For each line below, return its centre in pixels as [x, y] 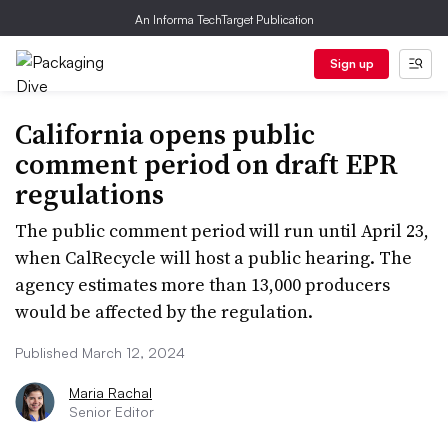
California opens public [165, 134]
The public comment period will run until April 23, [222, 230]
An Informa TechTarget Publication [224, 19]
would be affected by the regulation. [164, 311]
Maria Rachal [110, 392]
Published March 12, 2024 [100, 352]
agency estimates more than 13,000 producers [202, 284]
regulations [89, 194]
